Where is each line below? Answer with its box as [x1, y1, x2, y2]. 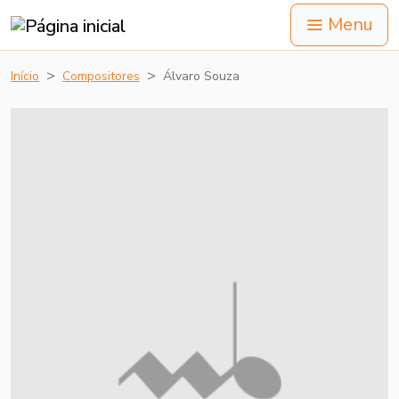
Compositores [62, 68, 140, 85]
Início [11, 68, 39, 85]
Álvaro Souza [163, 68, 240, 85]
